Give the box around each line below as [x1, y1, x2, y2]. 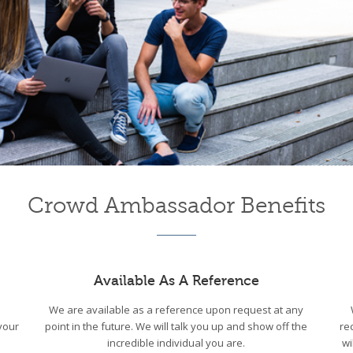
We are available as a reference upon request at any [49, 302, 304, 317]
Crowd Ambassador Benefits [28, 192, 325, 217]
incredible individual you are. [107, 335, 246, 350]
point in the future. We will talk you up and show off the [45, 318, 308, 333]
